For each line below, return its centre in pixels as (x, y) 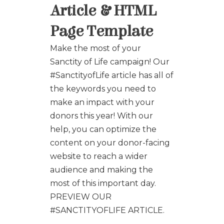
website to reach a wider (99, 156)
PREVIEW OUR (81, 196)
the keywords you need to (103, 88)
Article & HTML (103, 10)
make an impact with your (102, 102)
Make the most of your (95, 48)
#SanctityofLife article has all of (112, 75)
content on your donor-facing (110, 142)
